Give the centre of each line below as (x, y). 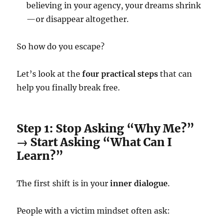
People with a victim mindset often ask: (94, 211)
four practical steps (120, 74)
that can (175, 74)
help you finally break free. (68, 88)
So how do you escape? (61, 47)
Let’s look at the (50, 74)
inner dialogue (139, 184)
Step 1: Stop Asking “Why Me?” (106, 129)
